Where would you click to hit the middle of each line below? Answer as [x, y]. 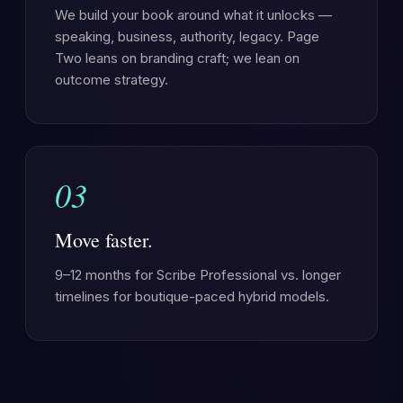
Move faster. [104, 240]
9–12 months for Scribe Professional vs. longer [198, 275]
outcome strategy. [112, 80]
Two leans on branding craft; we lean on [177, 58]
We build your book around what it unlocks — [193, 15]
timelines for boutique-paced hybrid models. [192, 296]
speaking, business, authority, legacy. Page [187, 36]
